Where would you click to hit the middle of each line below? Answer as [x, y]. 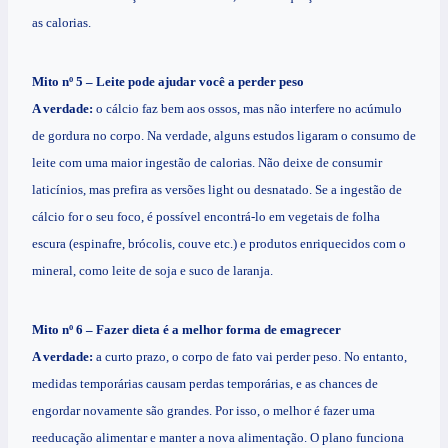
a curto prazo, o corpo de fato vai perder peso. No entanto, [250, 357]
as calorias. [61, 23]
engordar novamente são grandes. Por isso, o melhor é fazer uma [203, 411]
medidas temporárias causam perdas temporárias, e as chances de [205, 384]
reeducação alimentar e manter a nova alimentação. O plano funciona [218, 438]
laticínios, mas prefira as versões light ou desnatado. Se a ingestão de [217, 190]
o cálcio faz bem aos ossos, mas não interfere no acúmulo [247, 109]
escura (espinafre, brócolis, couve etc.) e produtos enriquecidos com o [219, 244]
